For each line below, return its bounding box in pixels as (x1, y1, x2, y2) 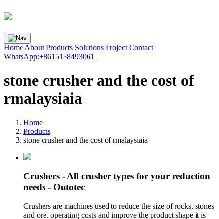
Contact (129, 43, 153, 52)
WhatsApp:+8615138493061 (4, 52, 94, 61)
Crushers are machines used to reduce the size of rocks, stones (23, 202, 214, 211)
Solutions (75, 43, 104, 52)
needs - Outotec (23, 182, 85, 193)
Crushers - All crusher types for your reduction (23, 171, 210, 182)
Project (106, 43, 127, 52)
